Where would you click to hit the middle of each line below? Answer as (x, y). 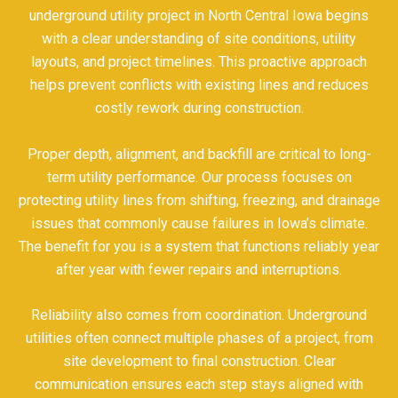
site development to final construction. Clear (199, 362)
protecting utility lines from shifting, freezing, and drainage (199, 200)
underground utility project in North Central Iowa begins (199, 16)
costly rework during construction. (199, 108)
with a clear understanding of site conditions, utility (199, 39)
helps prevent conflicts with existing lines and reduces (199, 85)
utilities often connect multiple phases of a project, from (199, 338)
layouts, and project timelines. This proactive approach (199, 62)
